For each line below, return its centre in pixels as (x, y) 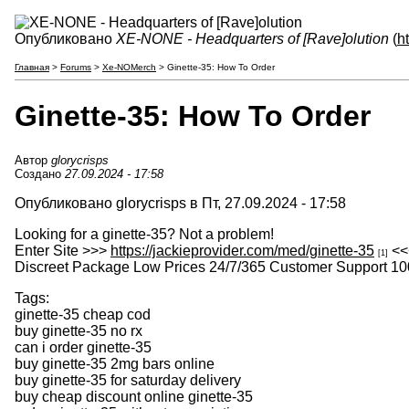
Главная (32, 67)
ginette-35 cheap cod (83, 314)
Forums (76, 67)
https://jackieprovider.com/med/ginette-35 (242, 250)
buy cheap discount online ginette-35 (134, 396)
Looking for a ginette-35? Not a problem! (144, 234)
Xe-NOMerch (129, 67)
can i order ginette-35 (83, 347)
